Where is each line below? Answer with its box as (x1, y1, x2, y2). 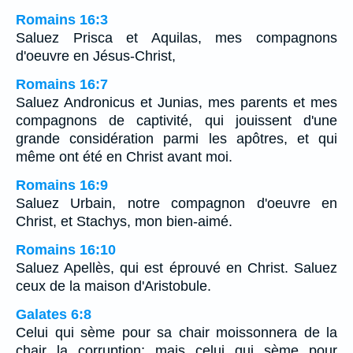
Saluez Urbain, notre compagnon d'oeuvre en (16, 195, 337, 211)
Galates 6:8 (16, 306, 91, 322)
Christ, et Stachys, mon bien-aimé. (16, 213, 232, 229)
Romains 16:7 (16, 76, 108, 92)
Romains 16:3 (16, 11, 108, 28)
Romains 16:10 (16, 241, 116, 258)
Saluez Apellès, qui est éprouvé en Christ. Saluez (16, 259, 337, 276)
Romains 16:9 (16, 176, 108, 193)
